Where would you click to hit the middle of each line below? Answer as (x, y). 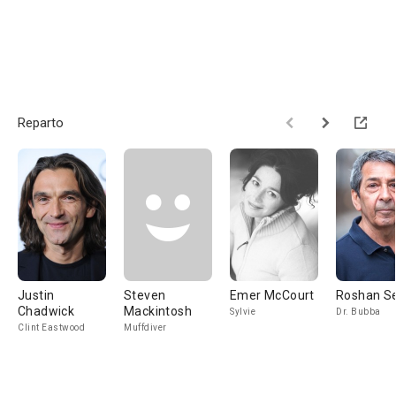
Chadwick (46, 311)
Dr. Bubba (358, 312)
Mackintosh (158, 311)
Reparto (41, 123)
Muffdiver (145, 327)
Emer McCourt (272, 295)
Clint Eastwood (51, 327)
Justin (36, 295)
